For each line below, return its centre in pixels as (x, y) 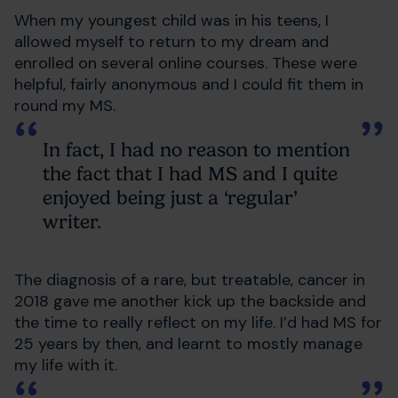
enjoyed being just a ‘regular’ (170, 197)
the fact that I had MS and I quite (190, 173)
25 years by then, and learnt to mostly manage (188, 343)
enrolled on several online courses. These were (186, 63)
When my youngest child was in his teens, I (171, 20)
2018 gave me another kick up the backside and (190, 301)
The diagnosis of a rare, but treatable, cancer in (190, 279)
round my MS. (67, 105)
